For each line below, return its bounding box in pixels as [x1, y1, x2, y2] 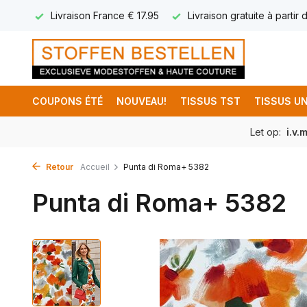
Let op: [250, 126, 284, 138]
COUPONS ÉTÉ [32, 95, 103, 107]
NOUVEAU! [116, 95, 167, 107]
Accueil [80, 162, 110, 172]
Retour [44, 162, 73, 172]
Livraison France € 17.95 [48, 10, 159, 21]
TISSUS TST [180, 95, 241, 107]
